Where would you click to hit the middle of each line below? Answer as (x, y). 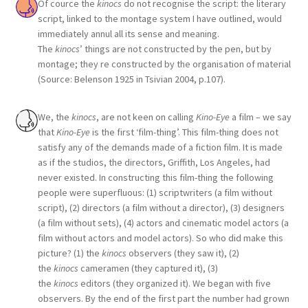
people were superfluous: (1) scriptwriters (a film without (156, 193)
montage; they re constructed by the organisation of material (164, 64)
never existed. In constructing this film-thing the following (155, 178)
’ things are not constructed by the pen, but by (175, 48)
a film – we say (260, 117)
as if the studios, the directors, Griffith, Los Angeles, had (154, 163)
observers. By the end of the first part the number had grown (163, 299)
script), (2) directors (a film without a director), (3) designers (161, 208)
